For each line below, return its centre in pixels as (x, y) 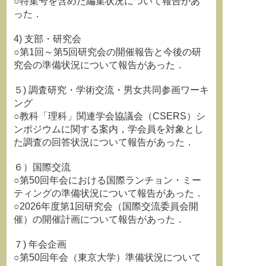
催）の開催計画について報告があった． (99, 219)
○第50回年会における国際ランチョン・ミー (107, 180)
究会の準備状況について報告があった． (99, 65)
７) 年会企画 (40, 244)
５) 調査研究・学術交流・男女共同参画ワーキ (111, 90)
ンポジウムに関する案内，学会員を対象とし (109, 129)
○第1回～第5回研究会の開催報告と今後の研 (107, 52)
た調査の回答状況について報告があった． (104, 142)
